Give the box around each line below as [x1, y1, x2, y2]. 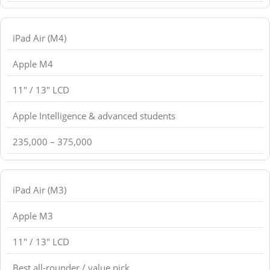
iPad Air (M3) [13, 184, 66, 196]
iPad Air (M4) [13, 32, 66, 45]
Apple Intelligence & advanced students [13, 110, 175, 122]
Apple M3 [13, 210, 53, 222]
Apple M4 [13, 58, 53, 71]
